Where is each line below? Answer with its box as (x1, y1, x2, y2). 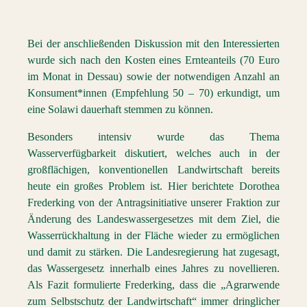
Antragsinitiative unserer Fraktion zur (116, 197, 280, 208)
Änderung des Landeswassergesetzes (27, 213, 193, 225)
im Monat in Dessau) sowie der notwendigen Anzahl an (27, 71, 280, 82)
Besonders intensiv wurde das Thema (27, 131, 280, 143)
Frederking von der (27, 197, 116, 208)
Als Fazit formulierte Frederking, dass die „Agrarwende (27, 279, 280, 291)
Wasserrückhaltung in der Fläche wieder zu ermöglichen (27, 230, 280, 241)
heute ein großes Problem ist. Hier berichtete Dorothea (27, 180, 280, 192)
